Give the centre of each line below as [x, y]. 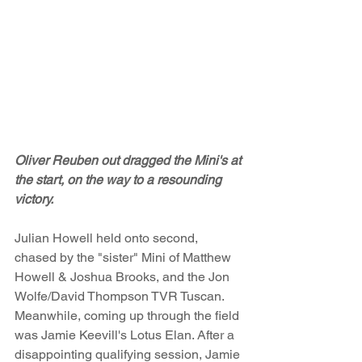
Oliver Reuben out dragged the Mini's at [129, 160]
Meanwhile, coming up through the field [128, 315]
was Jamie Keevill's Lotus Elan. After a [126, 335]
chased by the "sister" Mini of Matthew [124, 257]
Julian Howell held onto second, [108, 238]
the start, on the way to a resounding [120, 179]
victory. [34, 199]
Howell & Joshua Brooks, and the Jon [124, 276]
